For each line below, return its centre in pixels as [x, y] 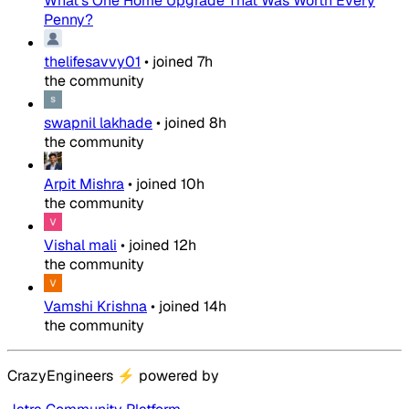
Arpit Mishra [84, 184]
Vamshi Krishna [95, 307]
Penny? [68, 20]
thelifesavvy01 [92, 62]
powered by [177, 376]
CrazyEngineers [62, 376]
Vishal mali [80, 246]
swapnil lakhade [98, 123]
